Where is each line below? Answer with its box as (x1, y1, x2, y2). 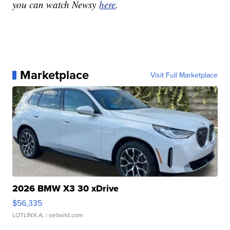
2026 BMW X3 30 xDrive (12, 182, 119, 196)
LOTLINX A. (12, 210, 45, 220)
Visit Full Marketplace (150, 70, 218, 81)
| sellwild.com (44, 210, 84, 220)
